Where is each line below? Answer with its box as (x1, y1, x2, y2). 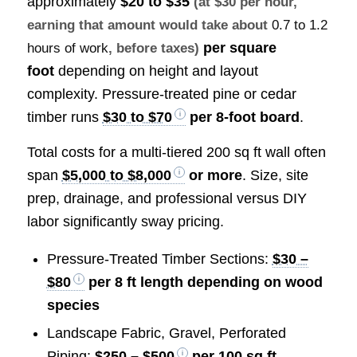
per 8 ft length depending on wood (84, 274, 323, 291)
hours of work (26, 40, 108, 56)
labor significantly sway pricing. (26, 214, 224, 230)
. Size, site (241, 167, 308, 184)
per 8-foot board (185, 108, 300, 125)
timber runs (26, 108, 103, 125)
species (46, 297, 100, 314)
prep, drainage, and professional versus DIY (26, 190, 307, 207)
